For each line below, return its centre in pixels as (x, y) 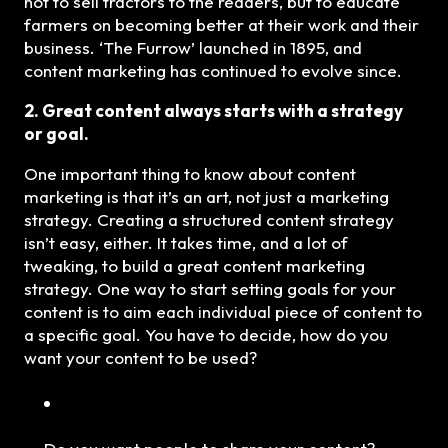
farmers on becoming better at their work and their (221, 25)
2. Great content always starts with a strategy (213, 111)
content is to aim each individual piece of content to (223, 312)
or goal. (56, 134)
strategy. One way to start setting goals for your (210, 289)
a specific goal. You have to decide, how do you (206, 335)
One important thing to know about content (190, 174)
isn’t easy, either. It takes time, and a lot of (186, 243)
